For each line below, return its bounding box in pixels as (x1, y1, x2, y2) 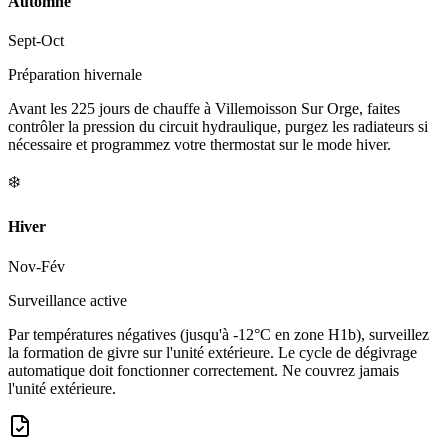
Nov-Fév (8, 257, 65, 275)
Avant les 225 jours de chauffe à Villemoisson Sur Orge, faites (8, 100, 400, 118)
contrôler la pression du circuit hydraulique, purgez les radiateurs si (8, 118, 428, 136)
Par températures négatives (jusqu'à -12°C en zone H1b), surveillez (8, 325, 429, 343)
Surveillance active (8, 291, 127, 309)
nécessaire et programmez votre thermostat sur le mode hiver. (8, 136, 391, 154)
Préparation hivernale (8, 66, 142, 84)
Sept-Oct (8, 32, 64, 50)
